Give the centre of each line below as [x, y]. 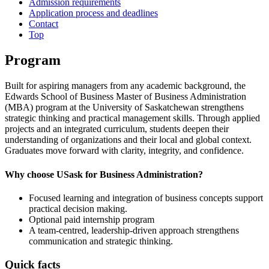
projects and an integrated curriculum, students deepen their [117, 129]
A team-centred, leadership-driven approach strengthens [134, 230]
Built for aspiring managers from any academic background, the [125, 86]
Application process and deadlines [93, 13]
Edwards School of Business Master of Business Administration [125, 97]
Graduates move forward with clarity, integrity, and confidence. [124, 151]
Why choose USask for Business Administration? [104, 174]
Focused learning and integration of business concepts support [146, 198]
